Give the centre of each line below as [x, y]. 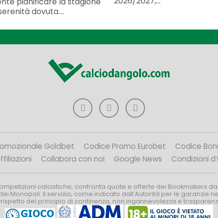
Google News [138, 159]
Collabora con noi [73, 159]
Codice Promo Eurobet [125, 146]
